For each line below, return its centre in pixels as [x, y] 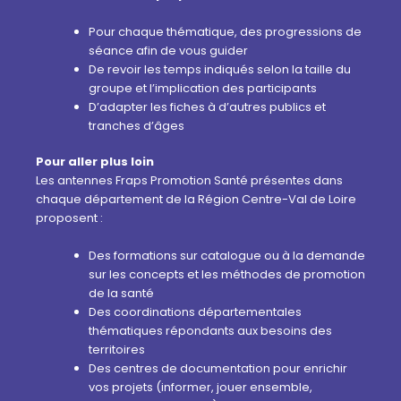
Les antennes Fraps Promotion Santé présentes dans [189, 181]
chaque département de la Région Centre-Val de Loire [196, 200]
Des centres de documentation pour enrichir [218, 369]
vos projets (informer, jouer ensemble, [200, 388]
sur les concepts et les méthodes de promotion [227, 275]
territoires [117, 350]
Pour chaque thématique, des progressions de [225, 31]
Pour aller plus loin [95, 162]
